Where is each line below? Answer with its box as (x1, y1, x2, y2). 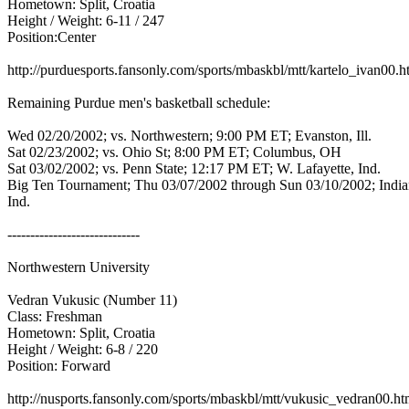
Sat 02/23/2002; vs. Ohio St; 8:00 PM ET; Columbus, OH (7, 144, 345, 160)
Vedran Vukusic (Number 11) (7, 292, 181, 308)
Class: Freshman (7, 309, 106, 324)
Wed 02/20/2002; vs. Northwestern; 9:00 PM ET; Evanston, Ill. (7, 128, 375, 143)
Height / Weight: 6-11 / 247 (7, 13, 168, 28)
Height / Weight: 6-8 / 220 (7, 341, 162, 357)
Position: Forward (7, 358, 114, 373)
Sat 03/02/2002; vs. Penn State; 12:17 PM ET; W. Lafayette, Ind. (7, 161, 384, 176)
